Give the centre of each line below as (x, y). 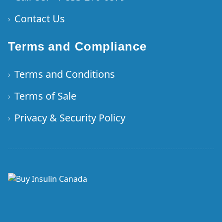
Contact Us (40, 19)
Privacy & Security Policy (70, 118)
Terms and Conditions (65, 74)
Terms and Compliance (77, 46)
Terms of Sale (45, 96)
